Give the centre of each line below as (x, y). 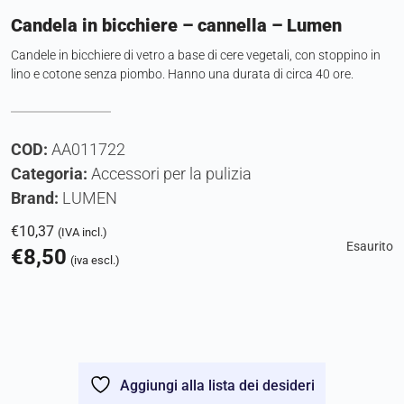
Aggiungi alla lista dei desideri (217, 386)
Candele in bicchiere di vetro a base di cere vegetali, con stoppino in (196, 55)
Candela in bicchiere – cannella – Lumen (176, 26)
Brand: (37, 198)
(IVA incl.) (83, 233)
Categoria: (51, 174)
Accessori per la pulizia (171, 174)
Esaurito (370, 247)
